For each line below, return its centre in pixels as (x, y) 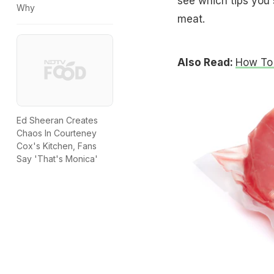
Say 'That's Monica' (57, 159)
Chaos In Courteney (57, 133)
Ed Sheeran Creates (57, 120)
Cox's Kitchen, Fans (57, 146)
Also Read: (206, 62)
